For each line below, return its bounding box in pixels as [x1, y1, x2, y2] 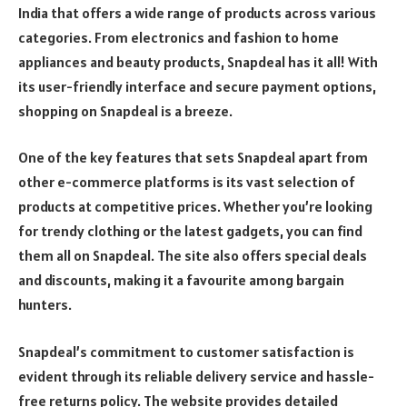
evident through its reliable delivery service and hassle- [18, 366, 374, 385]
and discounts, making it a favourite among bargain [18, 271, 344, 290]
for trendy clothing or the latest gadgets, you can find [18, 222, 362, 241]
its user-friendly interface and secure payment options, [18, 76, 376, 95]
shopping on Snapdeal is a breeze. [18, 101, 233, 120]
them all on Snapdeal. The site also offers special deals [18, 246, 367, 265]
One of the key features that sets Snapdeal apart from [18, 148, 368, 167]
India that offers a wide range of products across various [18, 3, 376, 22]
